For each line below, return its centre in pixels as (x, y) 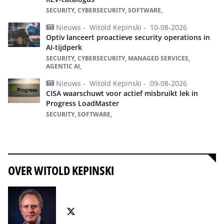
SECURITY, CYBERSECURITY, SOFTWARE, (104, 10)
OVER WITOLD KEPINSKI (61, 170)
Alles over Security (48, 135)
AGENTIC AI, (64, 66)
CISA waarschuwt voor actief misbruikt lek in (122, 93)
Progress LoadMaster (82, 103)
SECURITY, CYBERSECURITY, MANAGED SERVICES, (118, 58)
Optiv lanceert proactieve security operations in (128, 37)
